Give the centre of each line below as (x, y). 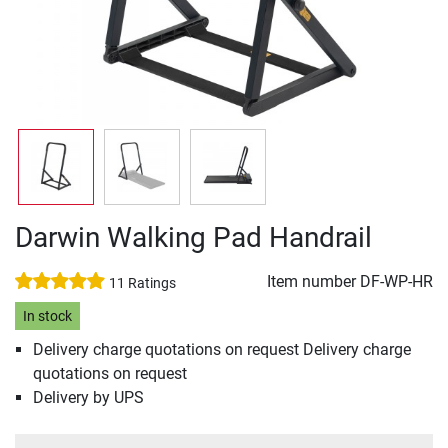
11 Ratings (142, 283)
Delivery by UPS (88, 398)
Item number (313, 281)
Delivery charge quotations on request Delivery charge (221, 350)
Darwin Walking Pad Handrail (193, 237)
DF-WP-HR (396, 281)
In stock (47, 316)
